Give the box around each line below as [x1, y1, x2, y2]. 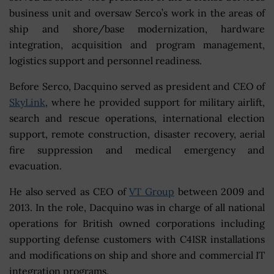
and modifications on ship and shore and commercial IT [9, 248, 265, 261]
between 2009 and [174, 185, 265, 198]
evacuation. [9, 159, 62, 172]
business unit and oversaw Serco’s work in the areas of [9, 6, 265, 19]
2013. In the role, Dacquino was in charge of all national [9, 201, 265, 213]
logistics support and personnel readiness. [9, 54, 202, 67]
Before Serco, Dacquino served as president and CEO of [9, 80, 265, 92]
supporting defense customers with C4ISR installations [9, 232, 265, 245]
